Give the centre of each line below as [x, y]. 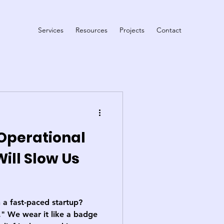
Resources [91, 30]
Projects [132, 30]
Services [51, 30]
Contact [169, 30]
